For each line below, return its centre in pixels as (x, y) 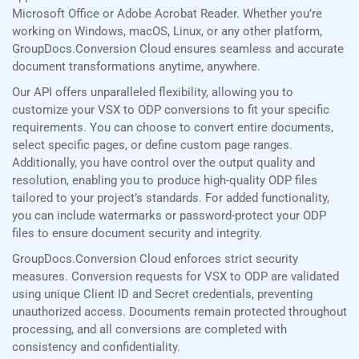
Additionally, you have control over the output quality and (163, 163)
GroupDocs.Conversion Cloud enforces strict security (155, 259)
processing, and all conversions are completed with (149, 330)
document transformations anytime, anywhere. (136, 67)
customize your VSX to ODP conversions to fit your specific (171, 110)
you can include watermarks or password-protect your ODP (169, 216)
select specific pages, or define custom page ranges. (152, 145)
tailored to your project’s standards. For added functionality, (171, 198)
